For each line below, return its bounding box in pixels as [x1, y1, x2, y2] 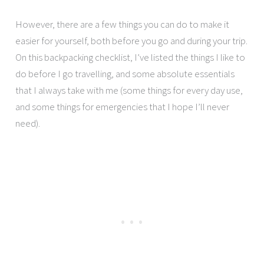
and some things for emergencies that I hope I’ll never [15, 100, 230, 113]
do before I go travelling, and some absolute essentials [15, 67, 235, 80]
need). [15, 116, 41, 130]
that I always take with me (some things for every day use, [15, 83, 243, 97]
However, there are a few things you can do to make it [15, 17, 230, 31]
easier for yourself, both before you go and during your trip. [15, 34, 248, 47]
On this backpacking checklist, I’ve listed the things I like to [15, 50, 246, 64]
